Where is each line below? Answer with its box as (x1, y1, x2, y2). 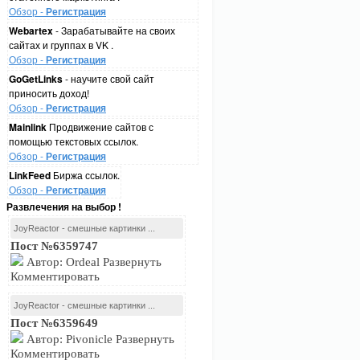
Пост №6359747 (10, 239, 98, 252)
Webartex (9, 23, 53, 38)
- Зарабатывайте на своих (53, 23, 175, 37)
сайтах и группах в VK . (9, 38, 113, 51)
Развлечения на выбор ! (6, 199, 121, 214)
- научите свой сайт (63, 72, 154, 85)
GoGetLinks (9, 72, 63, 86)
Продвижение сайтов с (47, 120, 153, 133)
